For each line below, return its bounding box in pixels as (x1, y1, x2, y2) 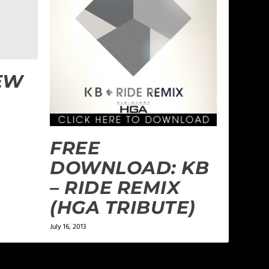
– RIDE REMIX (50, 176, 180, 199)
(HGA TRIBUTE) (50, 196, 196, 219)
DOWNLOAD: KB (50, 156, 210, 179)
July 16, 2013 (50, 220, 87, 233)
